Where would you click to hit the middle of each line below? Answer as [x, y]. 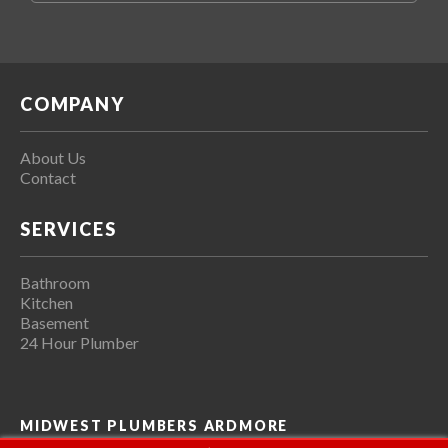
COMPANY [72, 103]
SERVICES [68, 228]
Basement [54, 322]
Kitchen [46, 302]
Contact [48, 177]
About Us [53, 157]
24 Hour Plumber [79, 342]
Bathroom [55, 282]
